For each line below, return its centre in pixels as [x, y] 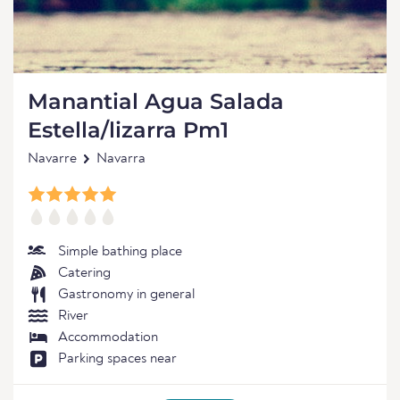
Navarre [52, 159]
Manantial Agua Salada [156, 101]
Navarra [121, 159]
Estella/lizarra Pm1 [128, 130]
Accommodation [108, 337]
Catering [84, 273]
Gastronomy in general [126, 295]
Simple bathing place [120, 252]
